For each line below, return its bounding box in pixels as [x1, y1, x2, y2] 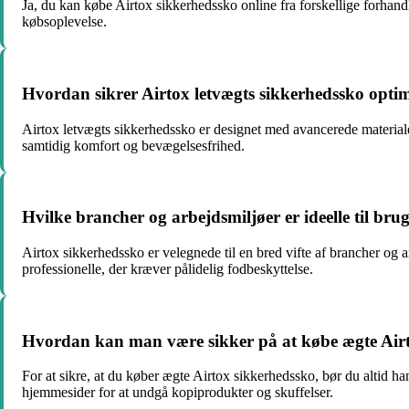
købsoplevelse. [22, 14, 107, 30]
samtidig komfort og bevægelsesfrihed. [22, 137, 245, 153]
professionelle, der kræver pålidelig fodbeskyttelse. [22, 261, 313, 277]
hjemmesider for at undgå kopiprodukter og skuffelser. [22, 384, 333, 401]
